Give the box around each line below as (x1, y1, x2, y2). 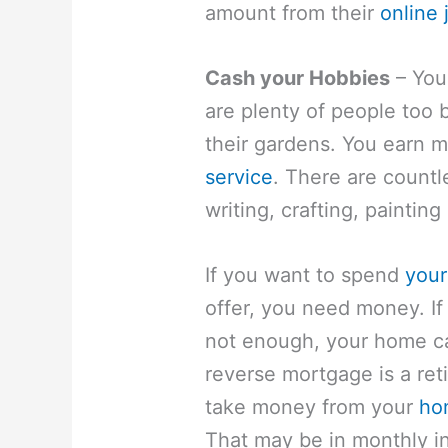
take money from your (205, 395, 420, 420)
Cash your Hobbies (205, 66, 391, 91)
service (205, 165, 274, 190)
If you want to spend (205, 263, 406, 288)
